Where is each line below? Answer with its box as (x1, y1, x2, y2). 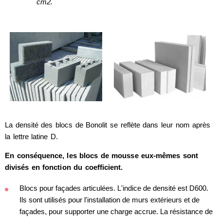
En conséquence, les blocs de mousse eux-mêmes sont (5, 151, 198, 160)
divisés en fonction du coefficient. (5, 163, 123, 172)
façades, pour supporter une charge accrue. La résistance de (19, 207, 213, 216)
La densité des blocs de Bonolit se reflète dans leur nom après (5, 121, 211, 129)
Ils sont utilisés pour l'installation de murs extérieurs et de (19, 196, 200, 204)
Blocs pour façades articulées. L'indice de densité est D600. (19, 184, 208, 193)
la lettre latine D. (5, 132, 58, 141)
